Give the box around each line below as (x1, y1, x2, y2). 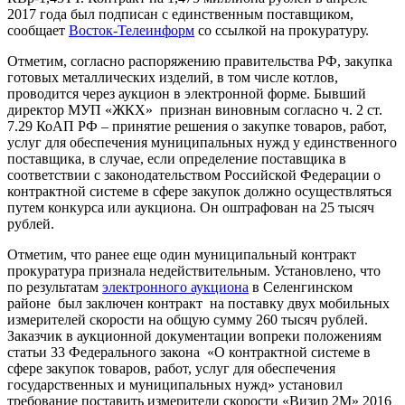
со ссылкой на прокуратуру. (194, 23, 369, 39)
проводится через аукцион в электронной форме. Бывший (7, 86, 366, 102)
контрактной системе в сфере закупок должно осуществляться (7, 184, 391, 200)
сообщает (7, 23, 69, 39)
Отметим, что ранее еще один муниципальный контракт (7, 247, 356, 263)
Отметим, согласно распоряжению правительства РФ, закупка (7, 53, 392, 70)
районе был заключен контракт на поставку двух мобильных (7, 296, 390, 312)
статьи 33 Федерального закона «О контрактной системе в (7, 344, 371, 361)
